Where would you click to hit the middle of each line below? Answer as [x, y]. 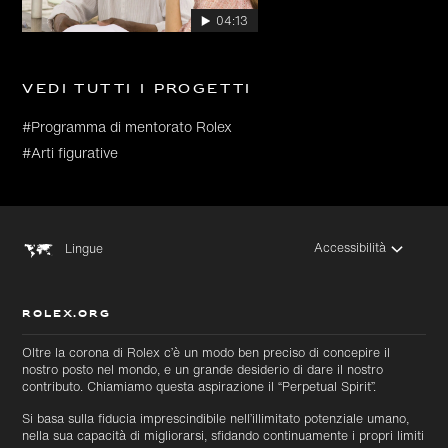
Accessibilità [350, 247]
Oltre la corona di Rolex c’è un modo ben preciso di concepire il [206, 352]
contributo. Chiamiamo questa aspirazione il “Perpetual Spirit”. [199, 386]
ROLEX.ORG [66, 315]
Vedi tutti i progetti [137, 90]
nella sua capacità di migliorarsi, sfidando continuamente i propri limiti [223, 435]
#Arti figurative [70, 153]
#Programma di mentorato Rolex [127, 127]
